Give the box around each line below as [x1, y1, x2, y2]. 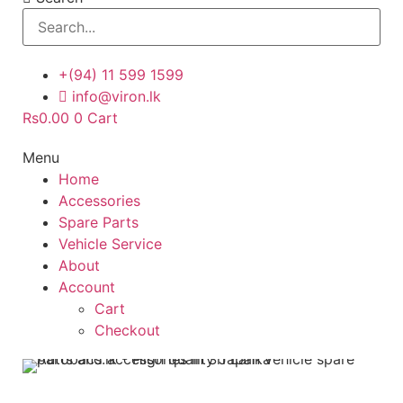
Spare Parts [58, 213, 139, 231]
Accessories [58, 192, 140, 210]
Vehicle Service [58, 235, 162, 253]
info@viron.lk [72, 87, 161, 105]
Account [58, 278, 115, 296]
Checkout [94, 321, 160, 339]
